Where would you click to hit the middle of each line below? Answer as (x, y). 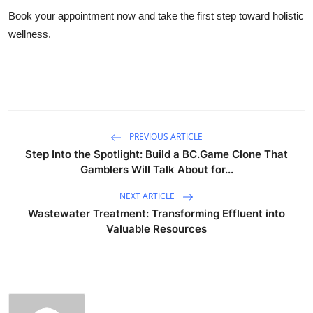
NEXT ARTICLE (148, 196)
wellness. (30, 34)
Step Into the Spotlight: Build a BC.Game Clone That (156, 154)
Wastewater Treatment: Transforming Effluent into (156, 213)
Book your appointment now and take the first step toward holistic (156, 15)
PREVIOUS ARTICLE (165, 136)
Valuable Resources (156, 228)
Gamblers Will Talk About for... (156, 169)
